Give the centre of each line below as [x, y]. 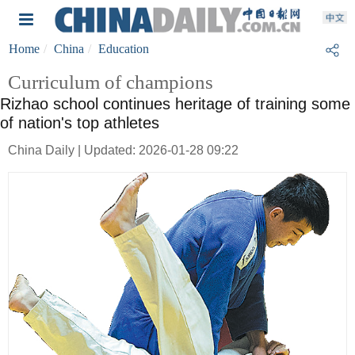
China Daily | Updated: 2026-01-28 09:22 [123, 150]
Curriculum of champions [111, 82]
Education [124, 49]
